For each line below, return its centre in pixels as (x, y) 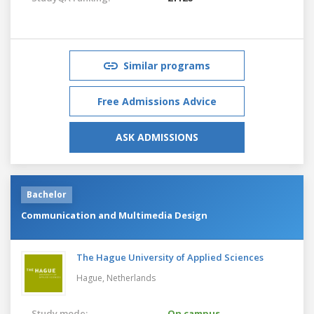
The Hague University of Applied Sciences (170, 257)
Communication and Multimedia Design (114, 215)
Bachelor (47, 194)
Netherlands (131, 278)
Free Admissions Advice (157, 101)
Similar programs (167, 65)
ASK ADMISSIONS (157, 137)
